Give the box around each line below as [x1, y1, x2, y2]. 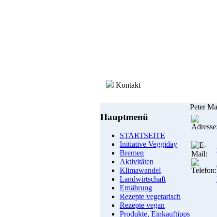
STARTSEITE [120, 131, 165, 140]
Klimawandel [120, 166, 161, 175]
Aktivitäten [120, 157, 154, 166]
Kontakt [116, 81, 140, 89]
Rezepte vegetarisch [120, 192, 181, 201]
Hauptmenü [100, 111, 148, 122]
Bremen [120, 149, 144, 157]
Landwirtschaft [120, 175, 166, 184]
